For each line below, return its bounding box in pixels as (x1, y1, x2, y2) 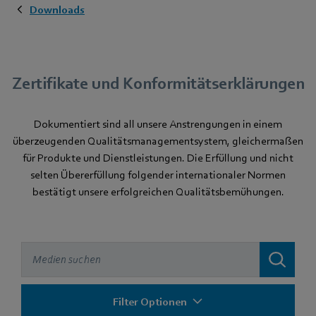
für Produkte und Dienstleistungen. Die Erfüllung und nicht (23, 151, 293, 164)
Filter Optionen (112, 295, 187, 308)
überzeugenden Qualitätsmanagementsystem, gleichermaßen (13, 134, 303, 147)
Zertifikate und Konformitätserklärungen (11, 73, 305, 93)
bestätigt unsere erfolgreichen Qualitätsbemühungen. (32, 185, 284, 198)
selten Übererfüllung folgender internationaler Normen (30, 168, 286, 181)
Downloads (30, 4, 85, 16)
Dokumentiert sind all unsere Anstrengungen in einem (34, 117, 282, 130)
